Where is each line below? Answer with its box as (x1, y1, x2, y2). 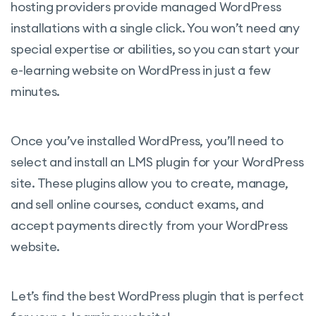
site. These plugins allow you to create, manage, (11, 174, 288, 191)
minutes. (11, 83, 60, 99)
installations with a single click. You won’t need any (11, 19, 300, 36)
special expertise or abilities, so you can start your (11, 40, 300, 57)
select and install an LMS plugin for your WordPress (11, 153, 304, 170)
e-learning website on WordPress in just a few (11, 61, 271, 78)
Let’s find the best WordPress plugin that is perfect (11, 287, 304, 304)
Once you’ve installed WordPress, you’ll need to (11, 132, 284, 149)
